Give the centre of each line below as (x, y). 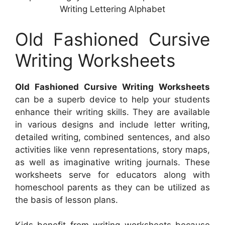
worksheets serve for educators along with (113, 175)
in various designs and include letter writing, (113, 124)
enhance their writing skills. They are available (113, 112)
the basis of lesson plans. (67, 200)
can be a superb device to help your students (113, 99)
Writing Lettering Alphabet (113, 9)
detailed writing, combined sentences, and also (113, 137)
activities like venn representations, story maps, (113, 149)
